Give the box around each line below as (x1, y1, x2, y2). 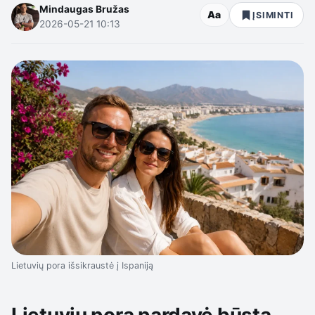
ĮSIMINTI (252, 9, 294, 20)
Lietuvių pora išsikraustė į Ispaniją (11, 260, 153, 271)
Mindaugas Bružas (39, 3, 129, 15)
